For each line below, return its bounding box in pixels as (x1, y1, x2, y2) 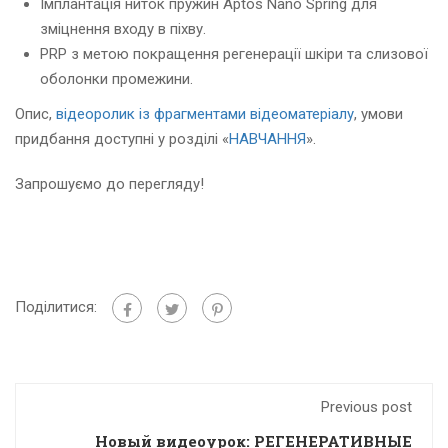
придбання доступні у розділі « (15, 130, 229, 149)
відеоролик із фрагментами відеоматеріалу (56, 105, 354, 124)
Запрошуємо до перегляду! (15, 175, 204, 194)
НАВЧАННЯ (229, 130, 306, 149)
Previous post (321, 398, 412, 417)
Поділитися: (15, 298, 97, 317)
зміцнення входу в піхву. (40, 20, 206, 39)
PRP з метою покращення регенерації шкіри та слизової (40, 45, 428, 64)
